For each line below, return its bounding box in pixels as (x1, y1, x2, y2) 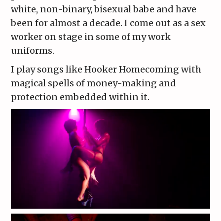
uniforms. (11, 45, 55, 57)
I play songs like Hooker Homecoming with (11, 64, 202, 75)
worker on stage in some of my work (11, 31, 171, 43)
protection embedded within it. (11, 91, 150, 103)
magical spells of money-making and (11, 77, 177, 89)
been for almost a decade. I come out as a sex (11, 17, 206, 29)
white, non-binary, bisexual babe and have (11, 3, 197, 15)
